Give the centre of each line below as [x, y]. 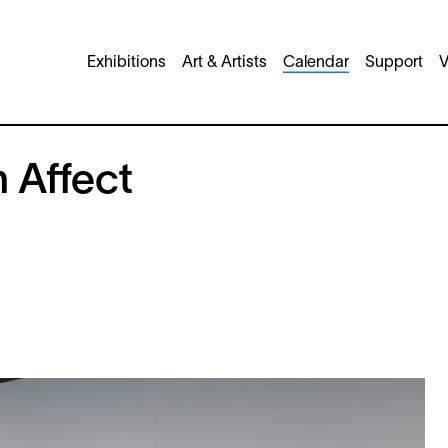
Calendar [316, 63]
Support [394, 63]
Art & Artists [224, 63]
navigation [117, 72]
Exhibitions [126, 63]
